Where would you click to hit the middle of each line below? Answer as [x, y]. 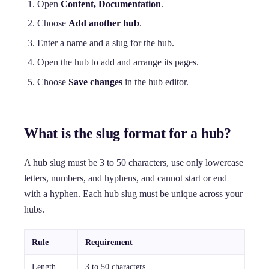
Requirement [109, 242]
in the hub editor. [156, 82]
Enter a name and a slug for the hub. [106, 43]
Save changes [96, 82]
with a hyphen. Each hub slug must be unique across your [133, 193]
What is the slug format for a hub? [128, 133]
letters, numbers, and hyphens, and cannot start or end [125, 178]
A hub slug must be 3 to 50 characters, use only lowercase [134, 162]
